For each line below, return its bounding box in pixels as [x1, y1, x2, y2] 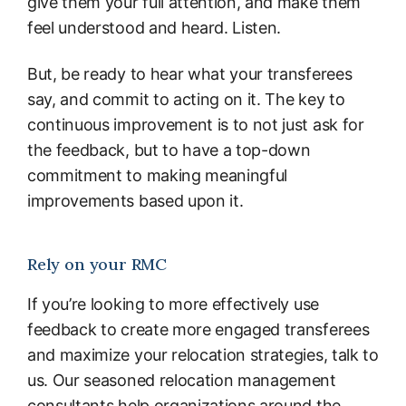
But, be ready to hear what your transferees [27, 64, 353, 84]
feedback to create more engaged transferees [27, 320, 370, 340]
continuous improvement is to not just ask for [27, 115, 364, 135]
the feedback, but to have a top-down [27, 140, 311, 160]
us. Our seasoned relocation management [27, 371, 336, 391]
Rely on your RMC [27, 254, 168, 275]
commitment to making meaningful [27, 166, 288, 186]
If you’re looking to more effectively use [27, 295, 319, 314]
